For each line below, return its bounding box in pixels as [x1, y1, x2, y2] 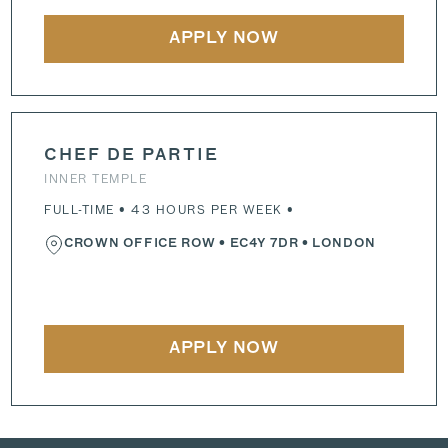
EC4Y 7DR [229, 238, 299, 251]
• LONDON [298, 238, 376, 251]
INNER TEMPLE [44, 170, 148, 188]
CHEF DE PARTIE [44, 148, 220, 165]
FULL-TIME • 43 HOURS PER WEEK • [44, 201, 295, 219]
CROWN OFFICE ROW [64, 238, 216, 251]
